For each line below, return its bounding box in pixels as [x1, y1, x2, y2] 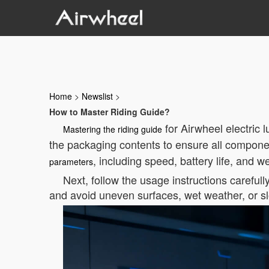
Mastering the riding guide [63, 123, 162, 135]
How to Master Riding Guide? [49, 106, 170, 118]
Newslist [82, 90, 113, 102]
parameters [49, 156, 93, 168]
